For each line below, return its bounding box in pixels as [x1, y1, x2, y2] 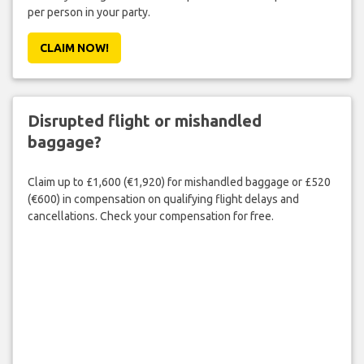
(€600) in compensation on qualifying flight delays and [27, 192, 299, 206]
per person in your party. [27, 6, 150, 19]
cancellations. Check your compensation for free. [27, 209, 274, 223]
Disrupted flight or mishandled [27, 111, 262, 131]
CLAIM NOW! [39, 41, 109, 55]
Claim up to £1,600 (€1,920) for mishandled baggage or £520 [27, 175, 331, 188]
